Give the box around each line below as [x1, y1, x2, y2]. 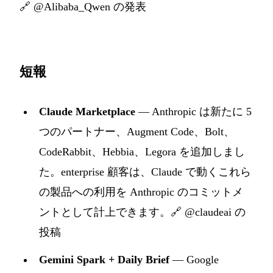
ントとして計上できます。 [39, 205, 171, 218]
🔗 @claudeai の [171, 205, 246, 218]
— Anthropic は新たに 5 [135, 105, 252, 118]
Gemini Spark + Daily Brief [39, 253, 169, 266]
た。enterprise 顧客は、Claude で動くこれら [39, 165, 251, 178]
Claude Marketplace [39, 105, 135, 118]
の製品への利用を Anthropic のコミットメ [39, 185, 243, 198]
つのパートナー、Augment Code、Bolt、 [39, 125, 235, 138]
